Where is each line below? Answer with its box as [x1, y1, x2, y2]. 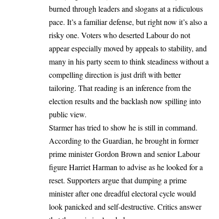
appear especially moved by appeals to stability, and [49, 43, 207, 53]
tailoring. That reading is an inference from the [49, 82, 191, 93]
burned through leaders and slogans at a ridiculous [49, 3, 203, 14]
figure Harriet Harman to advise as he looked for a [49, 161, 203, 172]
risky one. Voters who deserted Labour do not [49, 29, 190, 40]
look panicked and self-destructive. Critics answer [49, 201, 201, 212]
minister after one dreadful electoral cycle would [49, 188, 196, 198]
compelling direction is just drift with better [49, 69, 181, 80]
